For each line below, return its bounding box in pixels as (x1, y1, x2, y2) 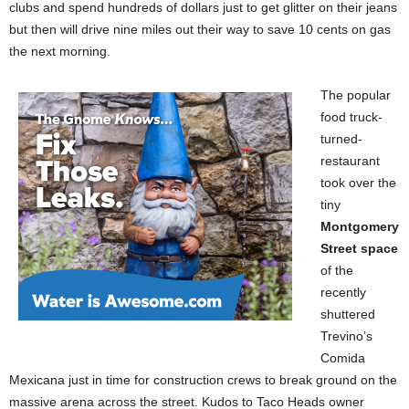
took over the (320, 175, 396, 191)
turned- (320, 131, 362, 147)
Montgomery (320, 219, 399, 235)
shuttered (320, 307, 375, 322)
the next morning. (9, 44, 110, 59)
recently (320, 285, 366, 300)
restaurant (320, 153, 380, 169)
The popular (320, 88, 391, 103)
